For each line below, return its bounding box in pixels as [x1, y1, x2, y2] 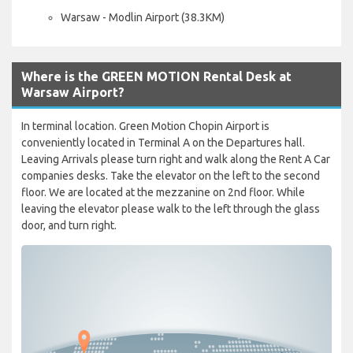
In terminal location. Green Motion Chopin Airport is [21, 119, 269, 132]
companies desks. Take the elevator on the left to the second [21, 169, 320, 182]
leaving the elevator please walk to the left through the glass [21, 202, 320, 215]
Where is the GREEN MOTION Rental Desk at [21, 69, 292, 84]
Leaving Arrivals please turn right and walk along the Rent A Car [21, 152, 330, 165]
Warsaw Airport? [21, 84, 124, 99]
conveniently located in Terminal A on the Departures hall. [21, 136, 305, 149]
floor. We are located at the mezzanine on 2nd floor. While [21, 185, 305, 199]
